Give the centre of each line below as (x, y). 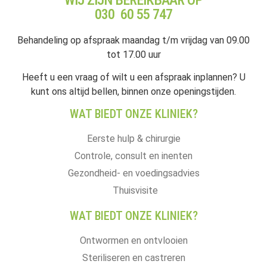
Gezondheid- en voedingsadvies (133, 173)
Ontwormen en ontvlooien (133, 240)
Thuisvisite (135, 190)
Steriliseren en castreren (133, 257)
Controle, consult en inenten (133, 156)
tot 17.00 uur (133, 55)
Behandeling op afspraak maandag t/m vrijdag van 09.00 (133, 40)
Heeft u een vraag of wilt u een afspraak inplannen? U (133, 77)
